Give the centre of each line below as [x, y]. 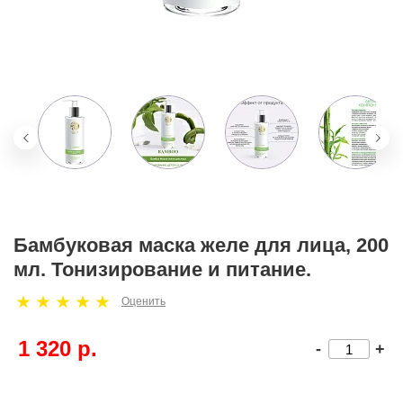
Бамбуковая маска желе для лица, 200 [201, 245]
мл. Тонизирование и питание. [162, 269]
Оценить [143, 301]
